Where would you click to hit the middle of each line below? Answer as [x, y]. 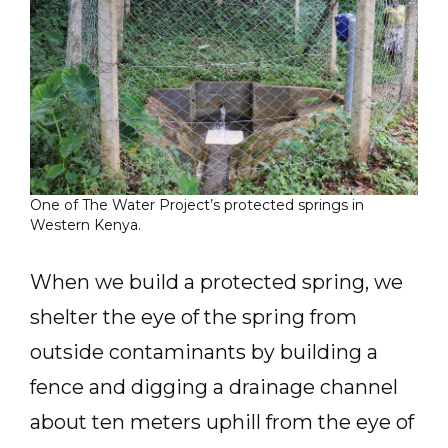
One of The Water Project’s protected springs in [197, 205]
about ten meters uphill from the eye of [222, 422]
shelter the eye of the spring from [193, 317]
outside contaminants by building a [204, 352]
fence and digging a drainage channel [214, 387]
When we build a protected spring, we [216, 282]
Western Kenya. [85, 225]
